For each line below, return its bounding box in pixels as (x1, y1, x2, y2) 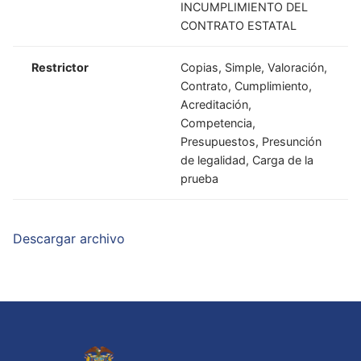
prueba (180, 171, 219, 185)
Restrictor (31, 60, 89, 74)
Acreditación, (180, 97, 252, 111)
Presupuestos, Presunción (180, 134, 322, 148)
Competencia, (180, 115, 256, 130)
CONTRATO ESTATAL (180, 18, 297, 32)
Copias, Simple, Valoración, (180, 60, 328, 74)
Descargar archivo (13, 230, 125, 247)
